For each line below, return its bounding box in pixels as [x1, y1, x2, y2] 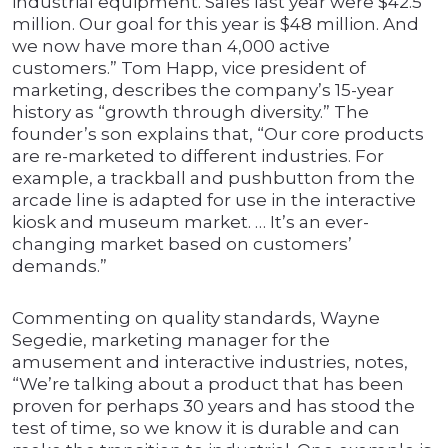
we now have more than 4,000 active [12, 36, 330, 57]
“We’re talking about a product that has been [12, 374, 404, 395]
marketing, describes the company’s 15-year [12, 80, 394, 101]
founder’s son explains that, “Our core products [12, 124, 424, 145]
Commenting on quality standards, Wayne [12, 308, 380, 329]
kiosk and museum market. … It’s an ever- [12, 212, 369, 233]
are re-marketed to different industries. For [12, 146, 384, 167]
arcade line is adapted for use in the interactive [12, 190, 416, 211]
